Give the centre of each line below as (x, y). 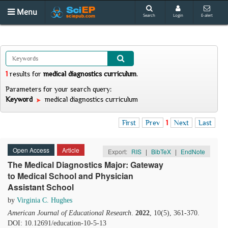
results (20, 74)
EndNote (193, 151)
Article (71, 150)
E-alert (207, 15)
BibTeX (161, 151)
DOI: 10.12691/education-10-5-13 (57, 223)
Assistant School (41, 187)
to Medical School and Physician (70, 176)
